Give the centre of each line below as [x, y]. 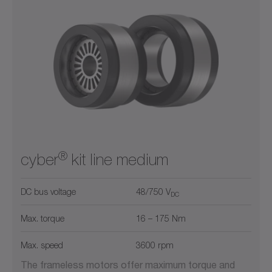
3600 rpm [155, 245]
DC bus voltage [48, 192]
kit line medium [118, 160]
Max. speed [42, 245]
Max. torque [42, 219]
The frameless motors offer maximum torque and [128, 265]
